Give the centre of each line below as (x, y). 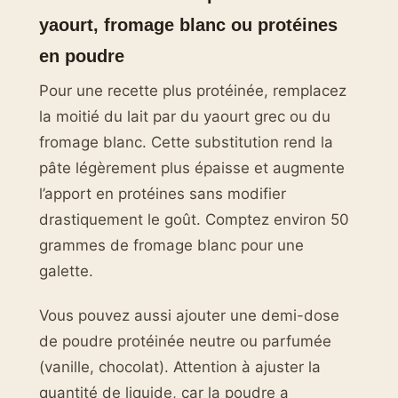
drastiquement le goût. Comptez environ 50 (194, 220)
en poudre (82, 56)
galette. (66, 271)
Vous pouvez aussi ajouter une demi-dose (189, 315)
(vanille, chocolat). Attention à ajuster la (180, 366)
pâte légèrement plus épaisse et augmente (192, 168)
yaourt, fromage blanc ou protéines (188, 25)
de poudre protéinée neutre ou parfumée (185, 341)
